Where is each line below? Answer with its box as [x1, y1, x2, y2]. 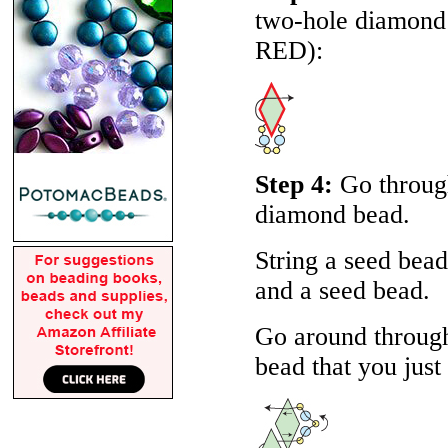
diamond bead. [255, 200, 410, 229]
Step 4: [255, 170, 333, 199]
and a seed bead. [255, 276, 430, 305]
